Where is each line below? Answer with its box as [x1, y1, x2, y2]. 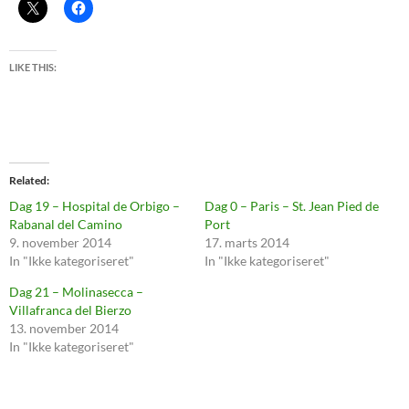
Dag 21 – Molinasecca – [9, 284, 143, 299]
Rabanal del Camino [9, 216, 122, 232]
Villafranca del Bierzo [9, 302, 131, 318]
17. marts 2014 [204, 235, 289, 250]
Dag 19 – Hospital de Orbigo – [9, 198, 180, 214]
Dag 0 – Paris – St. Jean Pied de [204, 198, 379, 214]
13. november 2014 [9, 320, 119, 336]
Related [9, 173, 47, 187]
